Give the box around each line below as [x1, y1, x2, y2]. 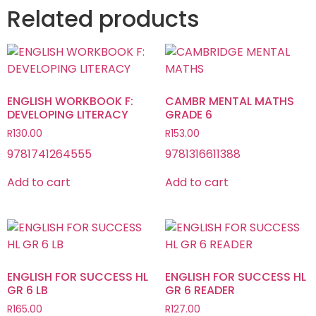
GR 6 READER [165, 282, 235, 299]
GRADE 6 [165, 107, 212, 123]
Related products [7, 3, 200, 35]
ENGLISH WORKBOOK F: [7, 93, 133, 110]
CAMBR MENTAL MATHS [165, 93, 294, 110]
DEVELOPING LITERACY [7, 107, 128, 123]
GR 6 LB [7, 282, 48, 299]
